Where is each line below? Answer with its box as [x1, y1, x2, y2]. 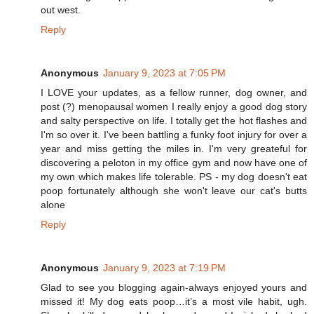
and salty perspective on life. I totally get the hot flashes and [41, 114, 307, 126]
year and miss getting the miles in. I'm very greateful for [41, 142, 307, 154]
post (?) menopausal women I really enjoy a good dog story [41, 100, 307, 112]
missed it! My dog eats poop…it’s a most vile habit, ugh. [41, 295, 307, 307]
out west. [41, 4, 81, 15]
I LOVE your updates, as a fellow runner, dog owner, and [41, 86, 307, 98]
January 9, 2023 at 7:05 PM [103, 67, 226, 78]
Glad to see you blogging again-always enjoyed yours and [41, 281, 307, 293]
